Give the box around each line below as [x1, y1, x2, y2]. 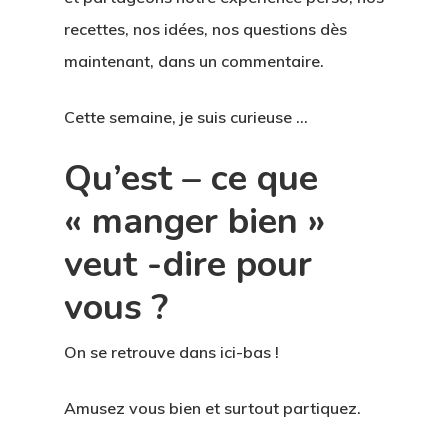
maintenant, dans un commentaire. [64, 51, 324, 72]
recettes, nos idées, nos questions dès [64, 19, 347, 40]
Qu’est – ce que [64, 154, 318, 204]
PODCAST [258, 38, 341, 60]
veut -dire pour [64, 240, 312, 290]
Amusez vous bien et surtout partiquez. [64, 398, 361, 419]
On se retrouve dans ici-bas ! [64, 342, 279, 363]
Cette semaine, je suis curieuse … [64, 107, 308, 128]
